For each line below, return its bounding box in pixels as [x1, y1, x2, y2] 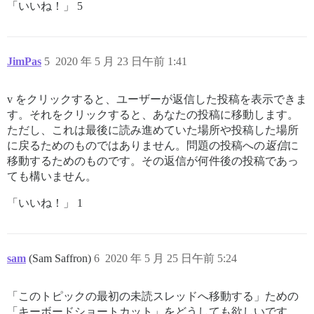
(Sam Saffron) [29, 252, 94, 264]
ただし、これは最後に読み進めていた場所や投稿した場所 [7, 123, 299, 136]
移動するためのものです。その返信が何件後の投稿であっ [7, 154, 299, 167]
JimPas [7, 55, 41, 67]
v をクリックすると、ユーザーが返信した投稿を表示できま [7, 93, 307, 105]
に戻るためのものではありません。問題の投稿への [7, 139, 265, 151]
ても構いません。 [7, 170, 97, 182]
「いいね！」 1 [7, 196, 83, 209]
